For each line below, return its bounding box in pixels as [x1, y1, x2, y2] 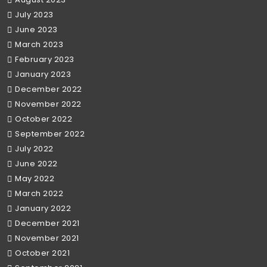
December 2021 [15, 218, 80, 229]
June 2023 [15, 24, 58, 36]
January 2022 [15, 203, 71, 215]
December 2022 [15, 83, 82, 95]
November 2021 [15, 232, 79, 244]
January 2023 [15, 69, 71, 80]
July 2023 [15, 9, 54, 21]
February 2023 [15, 54, 74, 66]
